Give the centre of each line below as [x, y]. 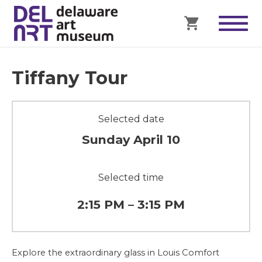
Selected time [131, 177]
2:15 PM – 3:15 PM [131, 204]
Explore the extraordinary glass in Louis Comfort [116, 253]
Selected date [131, 119]
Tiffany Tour [70, 78]
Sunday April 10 [131, 139]
